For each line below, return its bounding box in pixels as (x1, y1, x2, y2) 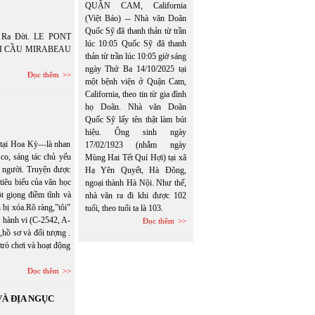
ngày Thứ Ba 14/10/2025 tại (84, 64, 186, 74)
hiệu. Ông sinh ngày (84, 127, 186, 137)
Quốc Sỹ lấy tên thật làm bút (84, 115, 186, 124)
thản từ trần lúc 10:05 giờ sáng (84, 51, 186, 61)
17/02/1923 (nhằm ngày (84, 140, 186, 150)
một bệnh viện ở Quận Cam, (84, 77, 186, 86)
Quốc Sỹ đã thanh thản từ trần (84, 26, 186, 36)
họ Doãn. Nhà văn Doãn (84, 102, 186, 112)
